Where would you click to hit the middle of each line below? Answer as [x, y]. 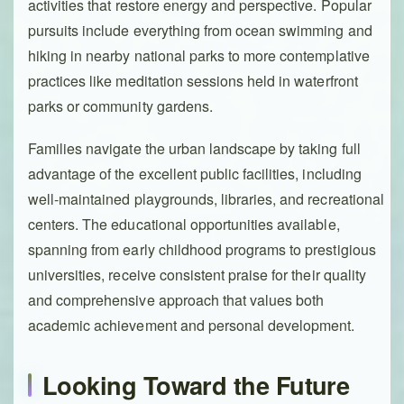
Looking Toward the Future [196, 384]
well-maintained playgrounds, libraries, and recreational [206, 199]
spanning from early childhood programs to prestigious [202, 250]
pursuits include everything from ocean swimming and [200, 31]
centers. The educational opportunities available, [184, 225]
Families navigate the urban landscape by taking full [194, 149]
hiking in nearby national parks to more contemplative [199, 56]
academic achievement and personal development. [192, 326]
